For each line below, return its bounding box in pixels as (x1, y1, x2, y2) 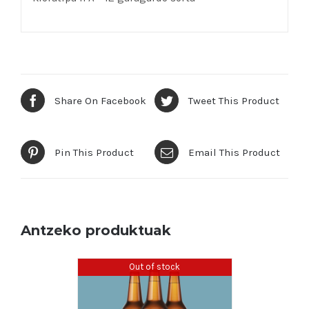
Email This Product (188, 146, 280, 159)
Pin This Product (54, 146, 134, 159)
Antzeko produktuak (21, 222, 171, 239)
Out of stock (128, 261, 180, 272)
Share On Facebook (54, 94, 146, 107)
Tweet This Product (188, 94, 279, 107)
